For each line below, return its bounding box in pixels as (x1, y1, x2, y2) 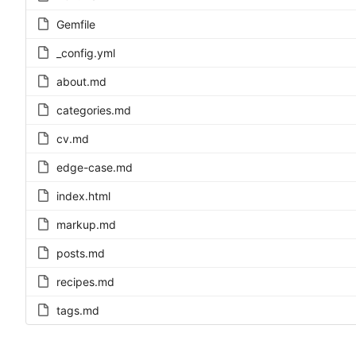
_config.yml (56, 46, 115, 60)
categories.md (56, 103, 131, 118)
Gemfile (56, 17, 95, 32)
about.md (56, 75, 106, 89)
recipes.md (56, 275, 114, 289)
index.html (56, 189, 110, 203)
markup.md (56, 218, 116, 232)
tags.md (56, 304, 99, 318)
